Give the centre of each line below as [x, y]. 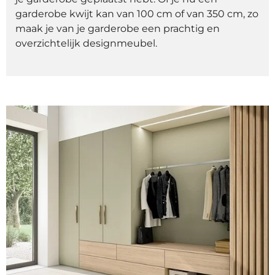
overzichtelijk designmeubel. [87, 43]
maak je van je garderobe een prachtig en [118, 29]
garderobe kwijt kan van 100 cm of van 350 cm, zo [137, 14]
